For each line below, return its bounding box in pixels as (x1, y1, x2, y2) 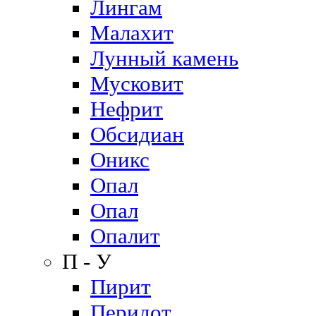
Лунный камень (90, 46, 238, 71)
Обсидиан (90, 122, 184, 147)
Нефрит (90, 97, 163, 121)
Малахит (90, 20, 174, 45)
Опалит (90, 224, 160, 248)
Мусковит (90, 71, 183, 96)
